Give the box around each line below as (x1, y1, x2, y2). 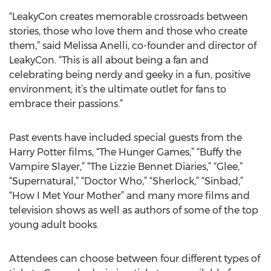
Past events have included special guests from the (9, 132, 242, 143)
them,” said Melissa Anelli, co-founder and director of (9, 40, 256, 51)
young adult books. (9, 219, 99, 230)
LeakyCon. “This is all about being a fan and (9, 54, 209, 66)
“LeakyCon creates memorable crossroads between (9, 11, 248, 22)
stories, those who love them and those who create (9, 25, 247, 37)
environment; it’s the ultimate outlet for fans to (9, 83, 226, 95)
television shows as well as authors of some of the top (9, 204, 258, 216)
